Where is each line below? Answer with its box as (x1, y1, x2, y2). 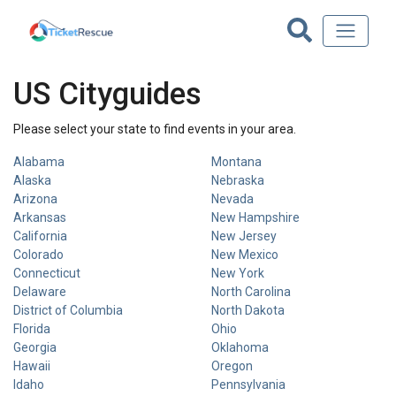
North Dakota (211, 303, 285, 317)
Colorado (13, 247, 64, 262)
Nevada (211, 192, 254, 206)
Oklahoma (211, 340, 269, 354)
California (13, 229, 67, 243)
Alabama (13, 155, 65, 169)
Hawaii (13, 359, 50, 373)
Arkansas (13, 210, 66, 225)
